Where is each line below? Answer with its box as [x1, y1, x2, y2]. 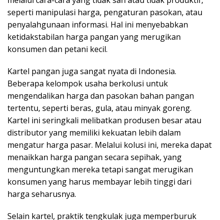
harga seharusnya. [7, 188, 76, 199]
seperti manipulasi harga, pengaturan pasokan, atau [7, 6, 202, 18]
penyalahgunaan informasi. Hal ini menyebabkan [7, 19, 188, 30]
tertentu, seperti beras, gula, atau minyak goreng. [7, 102, 192, 113]
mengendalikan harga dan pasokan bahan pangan [7, 90, 194, 101]
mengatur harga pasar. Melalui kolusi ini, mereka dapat [7, 139, 212, 150]
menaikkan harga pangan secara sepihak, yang [7, 151, 182, 163]
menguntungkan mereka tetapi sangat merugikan [7, 164, 193, 175]
